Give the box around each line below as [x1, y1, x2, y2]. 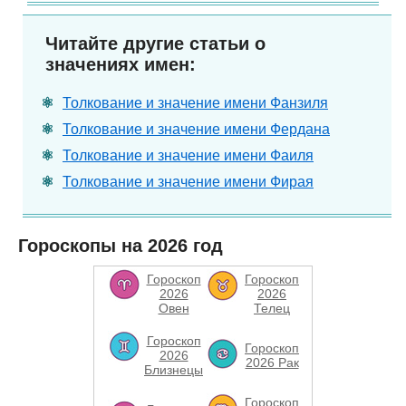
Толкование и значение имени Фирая [63, 174, 314, 189]
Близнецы [144, 362, 203, 377]
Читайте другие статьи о [45, 34, 266, 53]
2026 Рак [245, 355, 299, 370]
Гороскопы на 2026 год [18, 236, 223, 256]
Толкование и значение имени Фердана [63, 121, 330, 137]
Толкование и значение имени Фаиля [63, 148, 314, 163]
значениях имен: [45, 54, 196, 74]
